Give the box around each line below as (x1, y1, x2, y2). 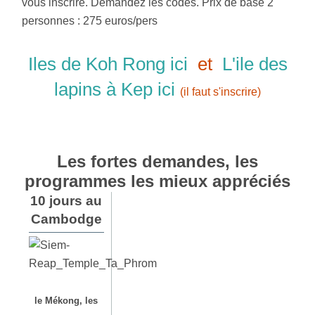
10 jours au (30, 193, 103, 208)
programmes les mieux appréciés (25, 171, 290, 191)
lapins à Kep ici (54, 78, 175, 100)
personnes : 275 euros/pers (22, 14, 158, 27)
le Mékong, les (34, 295, 98, 306)
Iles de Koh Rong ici (27, 53, 188, 75)
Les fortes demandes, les (57, 151, 258, 171)
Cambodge (30, 211, 102, 226)
